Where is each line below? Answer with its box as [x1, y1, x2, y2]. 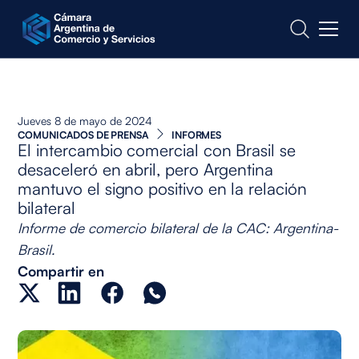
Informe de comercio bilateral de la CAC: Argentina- [18, 218, 339, 236]
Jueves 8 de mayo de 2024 [18, 113, 153, 127]
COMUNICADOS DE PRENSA [18, 127, 148, 141]
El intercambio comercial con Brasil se [18, 139, 296, 160]
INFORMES [171, 127, 222, 141]
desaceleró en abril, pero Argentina [18, 158, 273, 179]
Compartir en [18, 261, 104, 280]
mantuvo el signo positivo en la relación [18, 177, 307, 199]
